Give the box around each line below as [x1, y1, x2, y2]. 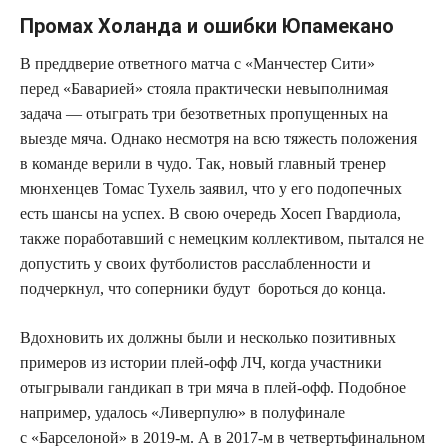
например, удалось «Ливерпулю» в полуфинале [20, 403, 345, 421]
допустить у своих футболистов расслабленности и [20, 254, 371, 272]
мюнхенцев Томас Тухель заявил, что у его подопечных [20, 179, 402, 197]
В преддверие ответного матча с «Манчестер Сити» [20, 54, 375, 72]
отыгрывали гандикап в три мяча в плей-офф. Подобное [20, 378, 406, 396]
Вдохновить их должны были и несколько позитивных [20, 328, 396, 346]
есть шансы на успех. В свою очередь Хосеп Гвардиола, [20, 204, 401, 222]
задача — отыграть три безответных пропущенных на [20, 104, 388, 122]
